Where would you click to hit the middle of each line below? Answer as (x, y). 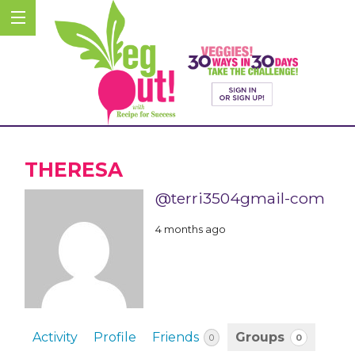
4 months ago (191, 229)
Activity (55, 338)
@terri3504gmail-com (240, 198)
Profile (115, 338)
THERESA (74, 170)
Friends (177, 338)
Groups (262, 338)
